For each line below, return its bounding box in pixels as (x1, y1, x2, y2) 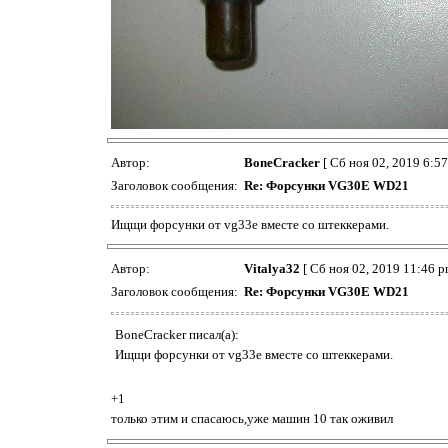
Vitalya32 (244, 260, 300, 276)
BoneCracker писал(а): (115, 327, 239, 343)
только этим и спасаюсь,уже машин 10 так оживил (111, 411, 393, 427)
